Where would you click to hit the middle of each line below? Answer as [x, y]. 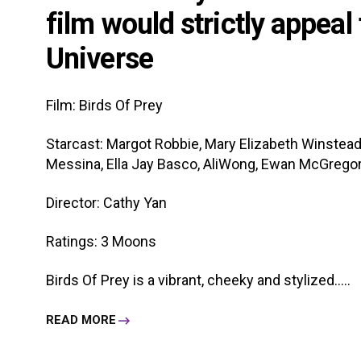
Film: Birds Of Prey [104, 105]
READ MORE [81, 320]
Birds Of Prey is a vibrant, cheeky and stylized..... [198, 280]
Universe [100, 58]
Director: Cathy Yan [106, 202]
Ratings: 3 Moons [101, 241]
